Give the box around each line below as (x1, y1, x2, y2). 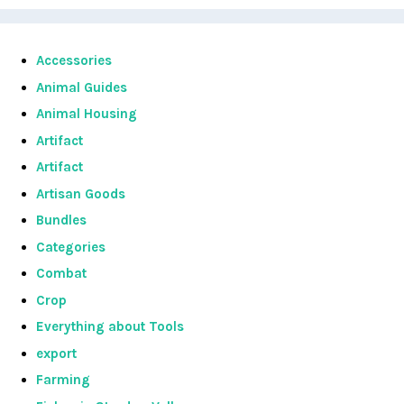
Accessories (36, 52, 112, 69)
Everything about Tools (36, 318, 184, 335)
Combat (36, 265, 87, 281)
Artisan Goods (36, 185, 125, 202)
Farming (36, 372, 90, 388)
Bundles (36, 212, 87, 228)
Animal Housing (36, 106, 137, 122)
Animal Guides (36, 78, 127, 96)
